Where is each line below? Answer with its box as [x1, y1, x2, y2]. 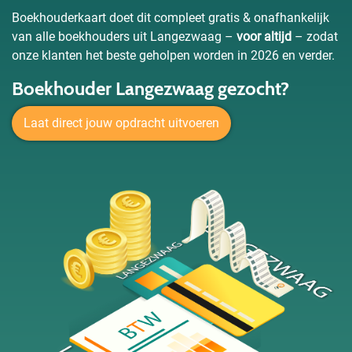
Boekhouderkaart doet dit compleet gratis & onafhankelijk [12, 10, 329, 25]
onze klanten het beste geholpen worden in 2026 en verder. [12, 48, 335, 63]
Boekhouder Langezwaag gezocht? [12, 77, 289, 100]
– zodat [291, 29, 338, 44]
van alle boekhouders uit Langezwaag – [12, 29, 236, 44]
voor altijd [236, 29, 291, 44]
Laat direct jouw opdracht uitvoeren [24, 115, 219, 130]
